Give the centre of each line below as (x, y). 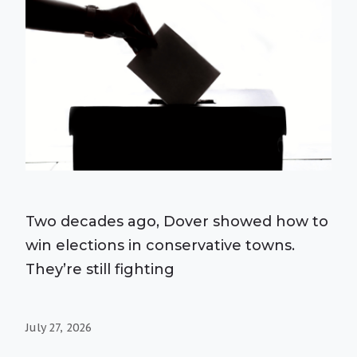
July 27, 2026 (59, 327)
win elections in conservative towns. (160, 245)
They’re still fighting (100, 269)
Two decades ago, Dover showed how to (177, 221)
